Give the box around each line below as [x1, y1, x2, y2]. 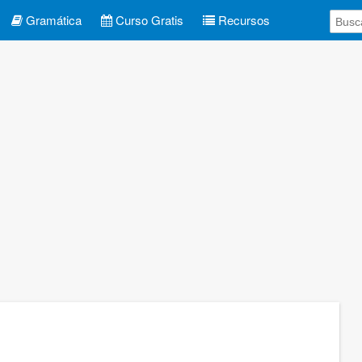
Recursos [215, 11, 270, 28]
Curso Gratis [112, 11, 183, 28]
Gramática [23, 11, 82, 28]
